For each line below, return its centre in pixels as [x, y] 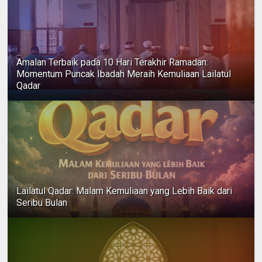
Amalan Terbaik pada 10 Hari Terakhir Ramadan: [113, 62]
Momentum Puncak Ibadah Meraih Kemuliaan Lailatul [124, 74]
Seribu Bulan [42, 202]
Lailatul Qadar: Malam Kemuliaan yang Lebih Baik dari [125, 191]
